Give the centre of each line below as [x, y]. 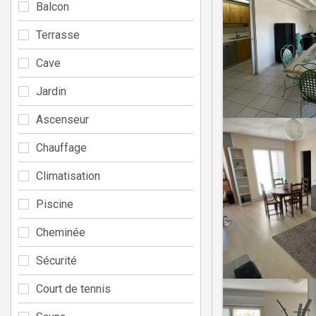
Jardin [51, 91]
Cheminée [61, 232]
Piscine [55, 204]
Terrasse [58, 35]
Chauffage [61, 147]
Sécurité [56, 260]
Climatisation [68, 176]
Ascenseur [62, 119]
